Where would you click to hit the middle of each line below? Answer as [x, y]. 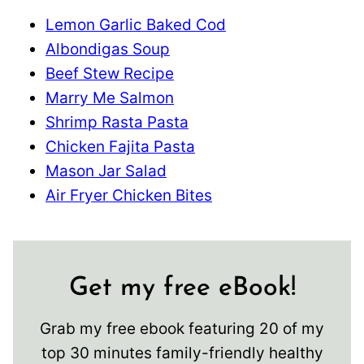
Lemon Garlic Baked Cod [136, 25]
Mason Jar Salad [106, 171]
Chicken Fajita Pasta [120, 147]
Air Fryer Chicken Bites [129, 196]
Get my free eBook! [182, 289]
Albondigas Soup [108, 50]
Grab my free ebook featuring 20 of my [182, 329]
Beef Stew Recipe [110, 74]
